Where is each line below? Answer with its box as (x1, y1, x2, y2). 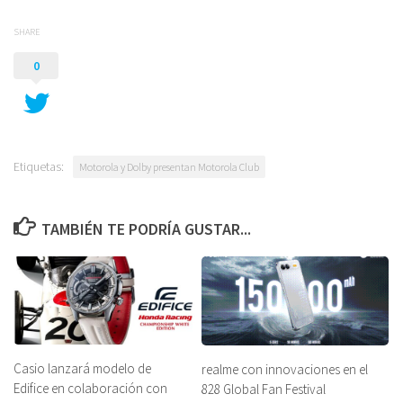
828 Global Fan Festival (201, 381, 326, 398)
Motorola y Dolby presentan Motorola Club (79, 160, 259, 175)
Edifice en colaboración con (13, 380, 167, 398)
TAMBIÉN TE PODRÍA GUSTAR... (40, 219, 251, 240)
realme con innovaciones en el (201, 361, 368, 378)
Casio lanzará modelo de (13, 360, 151, 378)
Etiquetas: (13, 158, 64, 175)
